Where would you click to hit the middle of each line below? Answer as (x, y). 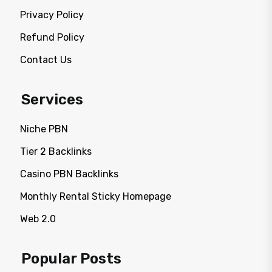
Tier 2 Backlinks (56, 152)
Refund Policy (52, 38)
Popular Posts (71, 259)
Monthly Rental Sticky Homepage (96, 197)
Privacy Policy (52, 15)
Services (52, 100)
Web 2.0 (38, 219)
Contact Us (46, 60)
